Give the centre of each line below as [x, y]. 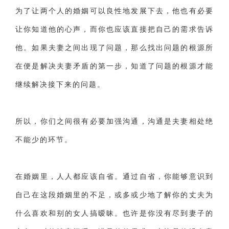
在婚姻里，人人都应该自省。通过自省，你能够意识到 [114, 176]
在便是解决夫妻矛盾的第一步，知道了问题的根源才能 [114, 66]
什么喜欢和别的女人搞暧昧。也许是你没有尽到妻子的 [114, 213]
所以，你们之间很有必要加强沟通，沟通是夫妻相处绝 [114, 121]
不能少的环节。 [44, 140]
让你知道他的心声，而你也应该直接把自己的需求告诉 [114, 29]
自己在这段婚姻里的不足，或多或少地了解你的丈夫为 [114, 195]
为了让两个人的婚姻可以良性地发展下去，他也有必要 [114, 11]
